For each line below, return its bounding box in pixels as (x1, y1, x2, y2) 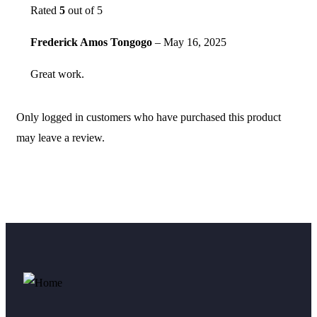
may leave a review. (16, 132, 105, 144)
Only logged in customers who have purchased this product (16, 111, 281, 124)
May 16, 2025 (163, 36, 226, 49)
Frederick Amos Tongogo (30, 36, 155, 49)
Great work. (30, 68, 84, 81)
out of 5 (65, 4, 103, 17)
